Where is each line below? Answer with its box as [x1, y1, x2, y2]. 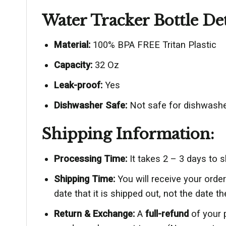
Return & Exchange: [53, 208, 135, 219]
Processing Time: [53, 153, 127, 164]
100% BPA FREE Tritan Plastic [90, 39, 216, 50]
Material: [53, 39, 90, 50]
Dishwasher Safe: [53, 100, 127, 111]
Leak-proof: [53, 80, 102, 91]
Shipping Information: [42, 125, 214, 144]
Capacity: [53, 60, 92, 71]
